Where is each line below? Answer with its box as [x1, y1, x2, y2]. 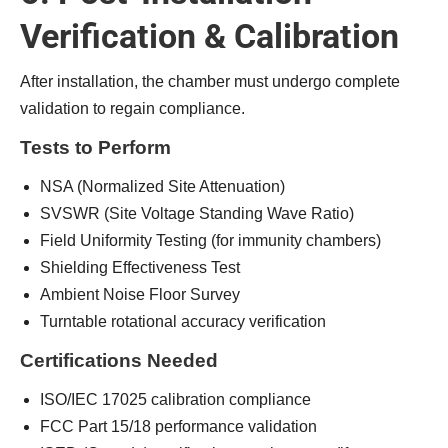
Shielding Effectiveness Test [40, 259, 240, 276]
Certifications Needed [20, 350, 218, 371]
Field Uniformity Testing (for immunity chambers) [40, 232, 381, 249]
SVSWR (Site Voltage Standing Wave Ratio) [40, 205, 354, 222]
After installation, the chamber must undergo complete [20, 73, 400, 90]
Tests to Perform [20, 137, 171, 158]
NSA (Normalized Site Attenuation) [40, 178, 285, 195]
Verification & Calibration [20, 16, 399, 56]
